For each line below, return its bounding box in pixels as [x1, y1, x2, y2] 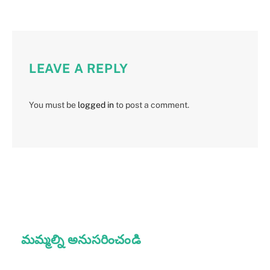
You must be [29, 99, 78, 110]
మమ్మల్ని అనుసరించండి [21, 231, 142, 247]
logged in [78, 99, 114, 110]
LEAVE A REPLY [29, 60, 128, 76]
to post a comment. [114, 99, 189, 110]
